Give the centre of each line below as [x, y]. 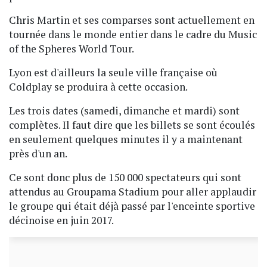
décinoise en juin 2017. [61, 220]
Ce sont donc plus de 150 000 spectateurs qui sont [125, 177]
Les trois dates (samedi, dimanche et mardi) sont [124, 110]
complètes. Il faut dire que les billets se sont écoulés [132, 125]
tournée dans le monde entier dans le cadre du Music [133, 34]
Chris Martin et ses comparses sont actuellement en [132, 20]
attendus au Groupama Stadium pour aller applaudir [133, 191]
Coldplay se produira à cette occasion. [98, 86]
